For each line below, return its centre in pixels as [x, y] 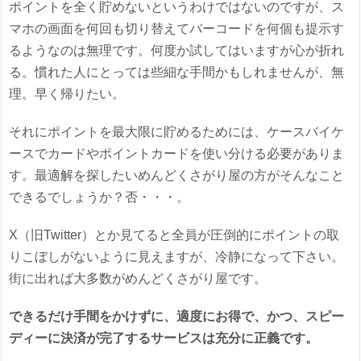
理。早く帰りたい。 [67, 94]
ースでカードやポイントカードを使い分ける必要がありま [177, 154]
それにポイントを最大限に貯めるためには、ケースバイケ [177, 132]
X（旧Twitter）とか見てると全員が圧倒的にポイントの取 [174, 235]
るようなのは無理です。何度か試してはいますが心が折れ [177, 51]
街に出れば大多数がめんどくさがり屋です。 [138, 279]
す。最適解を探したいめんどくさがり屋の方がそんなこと [177, 176]
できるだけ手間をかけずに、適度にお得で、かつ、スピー [177, 317]
